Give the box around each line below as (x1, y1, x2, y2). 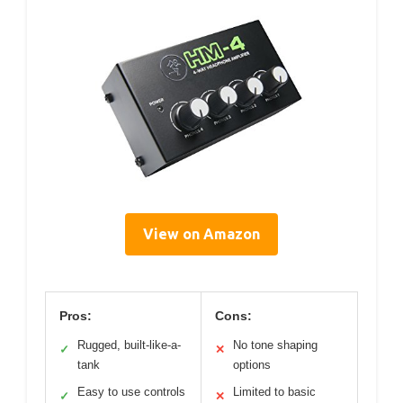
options (233, 357, 271, 372)
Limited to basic (233, 384, 316, 399)
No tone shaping (233, 337, 318, 352)
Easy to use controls (77, 384, 185, 399)
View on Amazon (143, 225, 260, 242)
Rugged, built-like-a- (77, 337, 181, 352)
